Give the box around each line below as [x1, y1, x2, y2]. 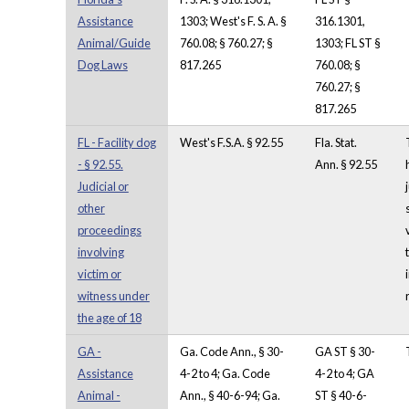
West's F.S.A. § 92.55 [179, 135, 283, 151]
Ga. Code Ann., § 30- [179, 344, 284, 360]
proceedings [77, 223, 142, 238]
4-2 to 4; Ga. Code [179, 366, 270, 382]
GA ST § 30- [314, 344, 375, 360]
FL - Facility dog [77, 135, 156, 151]
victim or [77, 267, 121, 282]
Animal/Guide [77, 36, 151, 51]
